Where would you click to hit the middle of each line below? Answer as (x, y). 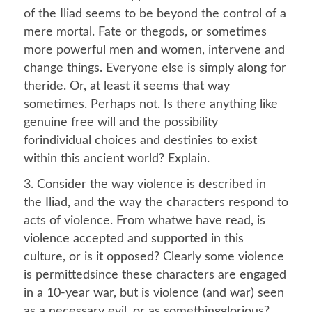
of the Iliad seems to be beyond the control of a (155, 14)
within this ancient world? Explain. (120, 159)
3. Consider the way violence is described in (145, 184)
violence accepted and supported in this (133, 239)
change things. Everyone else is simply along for (155, 68)
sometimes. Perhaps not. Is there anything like (150, 104)
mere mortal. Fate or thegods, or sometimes (145, 32)
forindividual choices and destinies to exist (140, 141)
